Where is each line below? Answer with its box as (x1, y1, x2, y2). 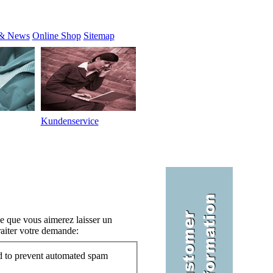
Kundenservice (40, 116, 99, 126)
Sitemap (83, 30, 115, 41)
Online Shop (32, 30, 81, 41)
